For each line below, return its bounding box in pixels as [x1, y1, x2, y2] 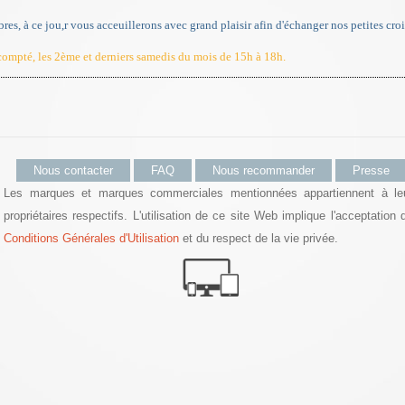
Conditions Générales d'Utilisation [4, 231, 179, 245]
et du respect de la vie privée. [179, 231, 338, 245]
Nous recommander [212, 163, 315, 177]
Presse [353, 163, 390, 177]
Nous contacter [33, 163, 113, 177]
